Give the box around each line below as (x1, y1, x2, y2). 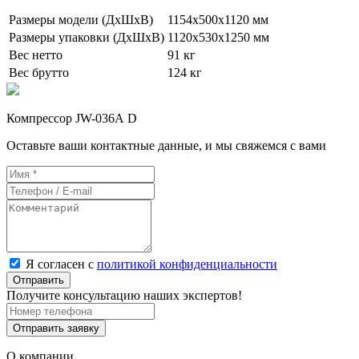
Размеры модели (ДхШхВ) (9, 12, 153, 26)
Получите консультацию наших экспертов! (6, 288, 242, 302)
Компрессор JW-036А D (6, 111, 137, 125)
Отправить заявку (13, 321, 99, 334)
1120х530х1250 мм (167, 30, 269, 44)
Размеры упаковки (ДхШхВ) (9, 30, 164, 44)
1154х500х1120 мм (167, 12, 268, 26)
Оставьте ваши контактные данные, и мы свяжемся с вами (6, 138, 326, 152)
